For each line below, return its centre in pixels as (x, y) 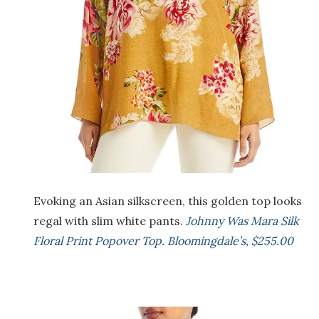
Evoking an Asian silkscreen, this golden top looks (168, 200)
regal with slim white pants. (110, 220)
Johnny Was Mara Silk (242, 220)
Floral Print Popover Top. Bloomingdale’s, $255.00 (163, 240)
